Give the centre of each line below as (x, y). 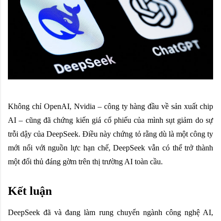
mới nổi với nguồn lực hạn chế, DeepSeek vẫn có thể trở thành (110, 147)
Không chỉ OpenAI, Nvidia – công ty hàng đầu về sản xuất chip (110, 106)
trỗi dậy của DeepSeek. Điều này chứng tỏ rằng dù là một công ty (110, 134)
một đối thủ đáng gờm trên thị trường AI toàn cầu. (85, 161)
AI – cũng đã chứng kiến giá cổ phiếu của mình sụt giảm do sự (110, 120)
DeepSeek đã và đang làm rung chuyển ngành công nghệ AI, (110, 212)
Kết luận (30, 191)
